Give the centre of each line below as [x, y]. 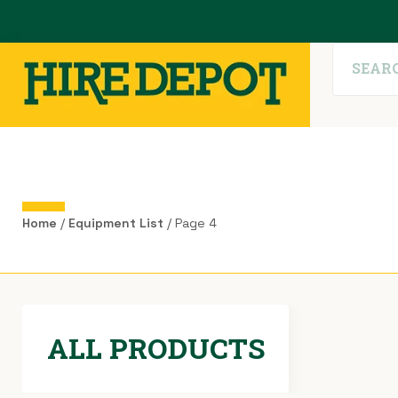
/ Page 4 [190, 223]
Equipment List [116, 223]
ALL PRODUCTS [155, 348]
